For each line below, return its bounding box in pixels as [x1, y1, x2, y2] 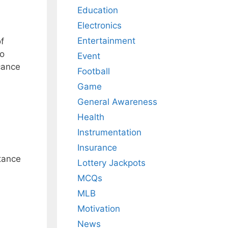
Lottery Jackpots [77, 158, 146, 168]
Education [77, 5, 118, 16]
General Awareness [77, 97, 157, 107]
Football [77, 66, 110, 77]
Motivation [77, 204, 120, 214]
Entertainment [77, 36, 135, 46]
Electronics [77, 20, 122, 31]
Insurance [77, 142, 117, 153]
